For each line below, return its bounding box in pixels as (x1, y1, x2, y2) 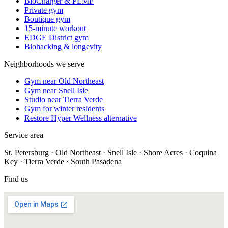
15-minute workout (24, 23, 86, 33)
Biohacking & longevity (24, 42, 102, 51)
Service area (4, 130, 43, 139)
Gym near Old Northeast (24, 76, 104, 85)
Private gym (24, 5, 63, 14)
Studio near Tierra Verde (24, 95, 103, 104)
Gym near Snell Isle (24, 85, 88, 95)
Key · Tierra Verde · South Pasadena (4, 157, 122, 166)
